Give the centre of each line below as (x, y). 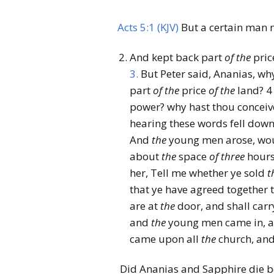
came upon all (165, 239)
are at (145, 206)
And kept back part (177, 57)
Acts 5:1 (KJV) (148, 27)
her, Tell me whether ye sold (198, 173)
